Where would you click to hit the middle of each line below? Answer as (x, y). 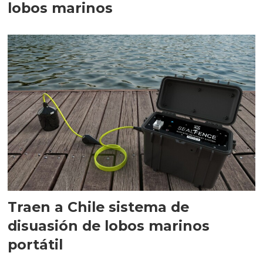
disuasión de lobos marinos (109, 226)
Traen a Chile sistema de (99, 207)
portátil (36, 245)
